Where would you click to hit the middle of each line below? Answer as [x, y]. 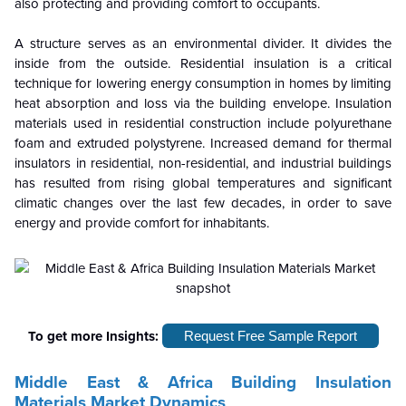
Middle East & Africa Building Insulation [203, 382]
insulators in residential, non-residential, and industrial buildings [203, 163]
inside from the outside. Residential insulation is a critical [203, 63]
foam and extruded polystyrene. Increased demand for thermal [203, 143]
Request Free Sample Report [270, 335]
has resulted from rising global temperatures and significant [203, 183]
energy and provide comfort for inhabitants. [142, 223]
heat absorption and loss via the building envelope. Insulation [203, 103]
